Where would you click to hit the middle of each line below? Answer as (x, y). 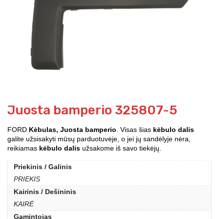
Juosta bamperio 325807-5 (92, 110)
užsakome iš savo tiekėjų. (121, 148)
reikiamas (23, 148)
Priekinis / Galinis (43, 166)
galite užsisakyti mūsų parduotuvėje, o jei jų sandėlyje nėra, (99, 139)
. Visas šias (135, 129)
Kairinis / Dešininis (45, 191)
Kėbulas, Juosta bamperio (73, 129)
